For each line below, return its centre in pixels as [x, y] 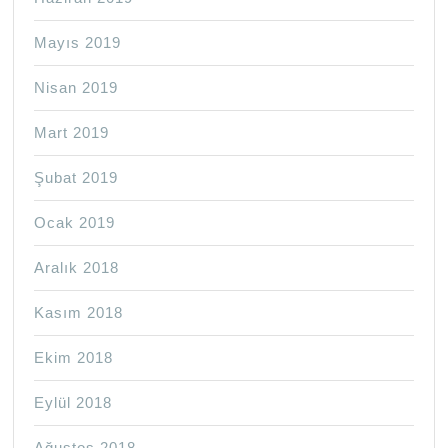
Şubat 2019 [76, 178]
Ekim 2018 [74, 358]
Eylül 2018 [73, 403]
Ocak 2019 [75, 223]
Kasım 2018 [79, 313]
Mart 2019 [72, 133]
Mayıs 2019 [78, 43]
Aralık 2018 [77, 268]
